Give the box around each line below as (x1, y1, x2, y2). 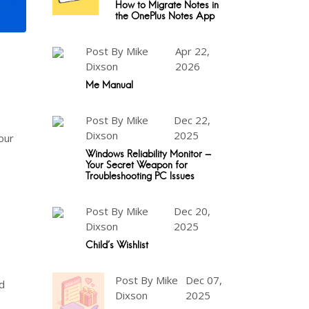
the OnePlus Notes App (115, 10, 215, 22)
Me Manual (86, 79, 133, 91)
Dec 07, (186, 273, 223, 287)
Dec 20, (174, 204, 211, 218)
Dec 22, (174, 113, 211, 127)
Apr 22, (175, 44, 210, 58)
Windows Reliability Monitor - (86, 148, 211, 160)
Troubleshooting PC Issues (86, 170, 195, 182)
